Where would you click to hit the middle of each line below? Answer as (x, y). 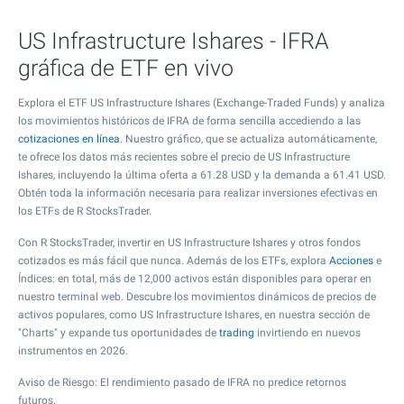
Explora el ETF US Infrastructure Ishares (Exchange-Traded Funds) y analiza (202, 103)
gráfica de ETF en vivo (126, 68)
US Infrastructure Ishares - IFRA (174, 41)
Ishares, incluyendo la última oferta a (109, 175)
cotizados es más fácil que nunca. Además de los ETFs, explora (174, 261)
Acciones (351, 261)
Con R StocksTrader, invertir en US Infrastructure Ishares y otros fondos (189, 243)
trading (237, 333)
